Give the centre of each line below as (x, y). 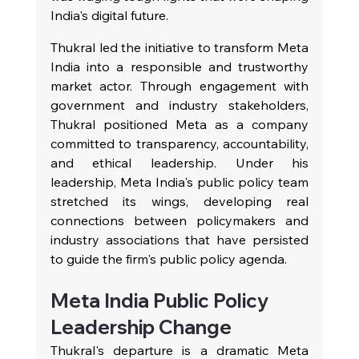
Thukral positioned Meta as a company (179, 124)
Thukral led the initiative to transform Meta (179, 47)
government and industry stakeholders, (179, 105)
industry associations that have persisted (179, 239)
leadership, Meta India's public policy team (179, 182)
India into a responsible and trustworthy (179, 66)
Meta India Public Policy (161, 300)
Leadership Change (141, 327)
